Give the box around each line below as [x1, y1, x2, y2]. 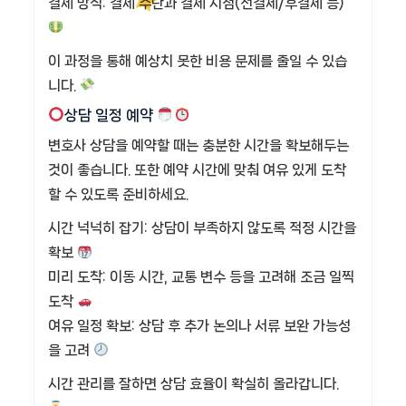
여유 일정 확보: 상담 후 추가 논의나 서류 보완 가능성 [48, 318, 351, 334]
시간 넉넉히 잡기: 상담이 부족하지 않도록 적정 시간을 [48, 220, 356, 237]
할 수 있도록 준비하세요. [48, 187, 188, 203]
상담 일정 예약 [64, 107, 158, 124]
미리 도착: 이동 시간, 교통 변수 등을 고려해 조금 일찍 [48, 269, 354, 285]
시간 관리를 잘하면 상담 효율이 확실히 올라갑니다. [48, 376, 339, 392]
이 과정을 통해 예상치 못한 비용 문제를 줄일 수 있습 [48, 53, 347, 69]
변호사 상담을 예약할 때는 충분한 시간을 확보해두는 [48, 138, 349, 154]
